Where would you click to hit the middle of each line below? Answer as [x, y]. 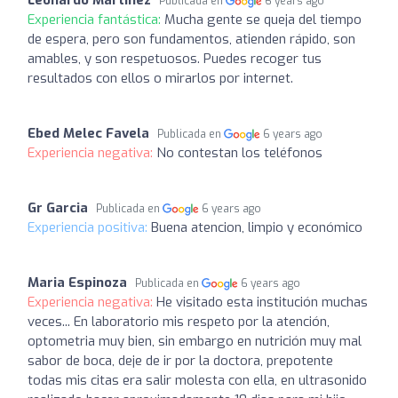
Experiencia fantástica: [96, 19]
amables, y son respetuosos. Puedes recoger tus [175, 58]
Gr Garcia [58, 207]
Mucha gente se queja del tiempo [263, 19]
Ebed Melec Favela [88, 133]
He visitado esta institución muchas [262, 302]
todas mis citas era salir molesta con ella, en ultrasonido [197, 380]
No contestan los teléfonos [239, 152]
